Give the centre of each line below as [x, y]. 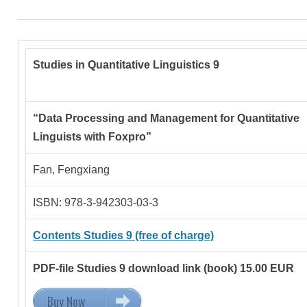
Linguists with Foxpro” [93, 136]
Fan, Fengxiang [72, 169]
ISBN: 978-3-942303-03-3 [96, 202]
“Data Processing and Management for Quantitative [167, 118]
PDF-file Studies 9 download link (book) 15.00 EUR [164, 268]
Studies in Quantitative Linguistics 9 [126, 64]
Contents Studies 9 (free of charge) [124, 235]
